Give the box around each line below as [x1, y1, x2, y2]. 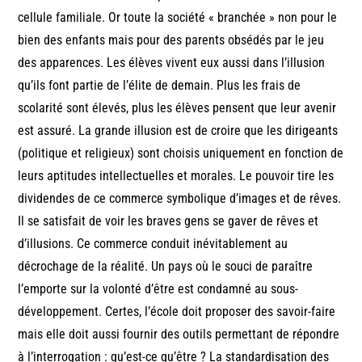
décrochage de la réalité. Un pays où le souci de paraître [18, 258, 314, 274]
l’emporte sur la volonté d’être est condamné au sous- [18, 280, 299, 297]
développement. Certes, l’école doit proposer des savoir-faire [18, 303, 336, 319]
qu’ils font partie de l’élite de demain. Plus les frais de [18, 77, 301, 93]
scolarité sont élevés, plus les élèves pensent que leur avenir [18, 99, 337, 116]
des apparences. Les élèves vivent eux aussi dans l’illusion [18, 54, 326, 70]
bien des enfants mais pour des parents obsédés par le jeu [18, 32, 325, 48]
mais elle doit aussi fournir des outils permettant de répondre [18, 326, 340, 342]
